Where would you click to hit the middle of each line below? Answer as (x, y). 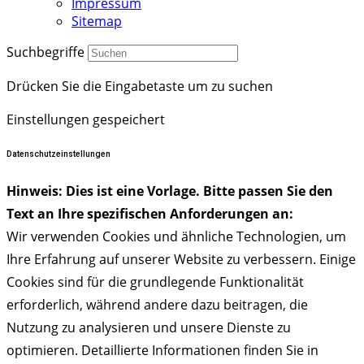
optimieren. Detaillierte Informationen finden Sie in (162, 350)
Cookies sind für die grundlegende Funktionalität (155, 282)
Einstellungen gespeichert (86, 119)
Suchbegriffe (45, 52)
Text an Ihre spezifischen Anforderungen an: (150, 213)
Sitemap (97, 21)
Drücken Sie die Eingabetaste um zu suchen (140, 86)
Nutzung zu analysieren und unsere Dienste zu (149, 327)
